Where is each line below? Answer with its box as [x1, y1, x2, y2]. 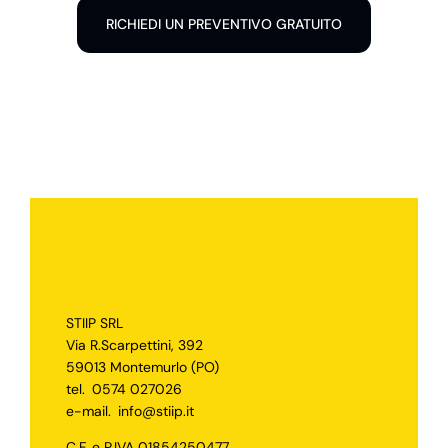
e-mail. [65, 401, 115, 420]
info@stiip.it [117, 401, 194, 420]
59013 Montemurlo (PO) [65, 357, 219, 376]
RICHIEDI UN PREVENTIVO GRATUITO [106, 14, 342, 33]
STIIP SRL [65, 313, 123, 332]
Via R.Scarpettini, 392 [65, 335, 203, 354]
